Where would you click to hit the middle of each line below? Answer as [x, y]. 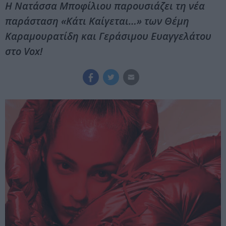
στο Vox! [24, 51]
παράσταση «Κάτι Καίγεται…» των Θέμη [97, 21]
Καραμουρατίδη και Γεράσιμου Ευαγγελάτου [108, 36]
